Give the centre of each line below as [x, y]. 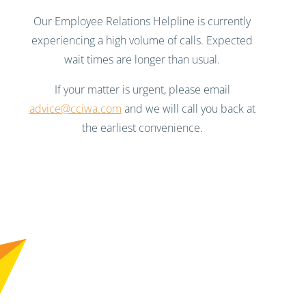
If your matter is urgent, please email [142, 89]
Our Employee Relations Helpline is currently [142, 21]
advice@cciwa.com [75, 109]
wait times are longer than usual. [142, 59]
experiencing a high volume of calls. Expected [142, 40]
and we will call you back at [188, 109]
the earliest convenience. [142, 128]
